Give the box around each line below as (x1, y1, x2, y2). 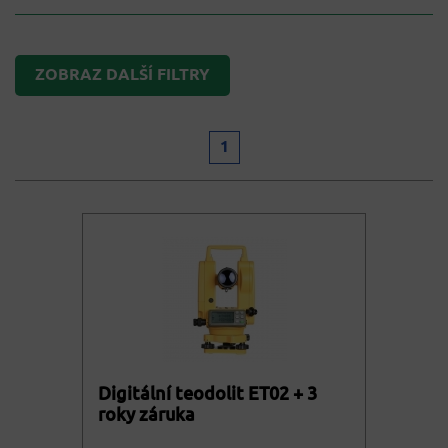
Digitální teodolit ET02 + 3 (98, 382, 317, 404)
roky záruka (98, 403, 195, 425)
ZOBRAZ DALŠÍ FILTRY (35, 65, 210, 86)
